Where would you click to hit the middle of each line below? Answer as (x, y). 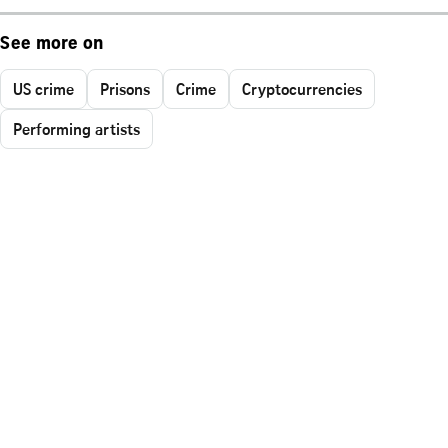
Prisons (125, 88)
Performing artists (76, 128)
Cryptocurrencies (302, 88)
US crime (43, 88)
